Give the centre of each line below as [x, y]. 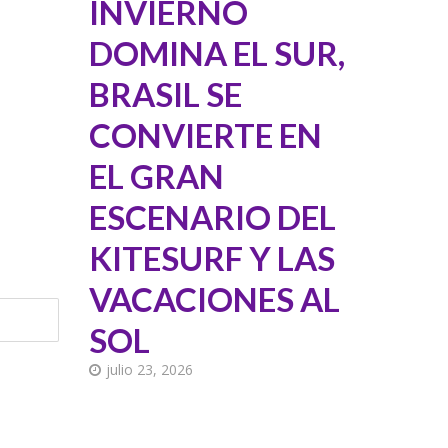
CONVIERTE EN [206, 134]
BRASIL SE [166, 93]
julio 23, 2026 [150, 369]
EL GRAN [157, 175]
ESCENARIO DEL [213, 216]
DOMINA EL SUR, [217, 52]
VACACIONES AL [215, 298]
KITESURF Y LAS [212, 257]
